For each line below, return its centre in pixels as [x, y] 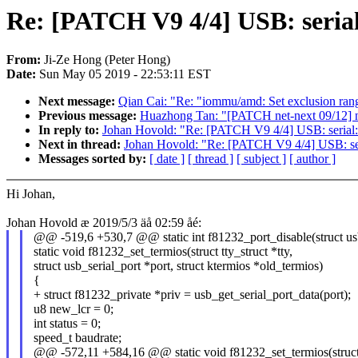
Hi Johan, [31, 194]
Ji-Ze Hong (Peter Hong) [107, 60]
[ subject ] [261, 159]
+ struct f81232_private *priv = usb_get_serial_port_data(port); [192, 295]
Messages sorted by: [94, 159]
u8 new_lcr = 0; [73, 309]
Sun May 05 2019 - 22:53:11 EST [125, 74]
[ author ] [312, 159]
